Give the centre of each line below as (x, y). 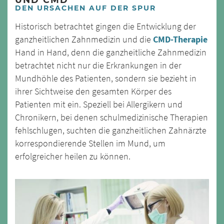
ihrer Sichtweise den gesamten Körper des (93, 92)
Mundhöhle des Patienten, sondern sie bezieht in (106, 79)
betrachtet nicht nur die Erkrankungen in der (98, 66)
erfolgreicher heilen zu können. (73, 157)
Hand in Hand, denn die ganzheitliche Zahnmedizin (111, 53)
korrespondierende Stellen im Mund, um (90, 144)
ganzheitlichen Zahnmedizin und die (84, 40)
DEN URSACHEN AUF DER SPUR (85, 8)
